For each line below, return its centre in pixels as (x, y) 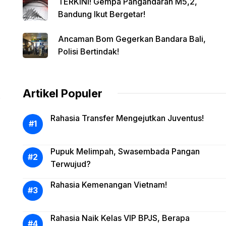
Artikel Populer (62, 93)
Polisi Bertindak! (88, 51)
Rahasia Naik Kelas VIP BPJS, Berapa (120, 218)
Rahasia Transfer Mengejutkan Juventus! (127, 118)
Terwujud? (70, 164)
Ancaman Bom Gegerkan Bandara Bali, (132, 39)
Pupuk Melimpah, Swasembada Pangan (125, 151)
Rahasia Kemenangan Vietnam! (108, 184)
